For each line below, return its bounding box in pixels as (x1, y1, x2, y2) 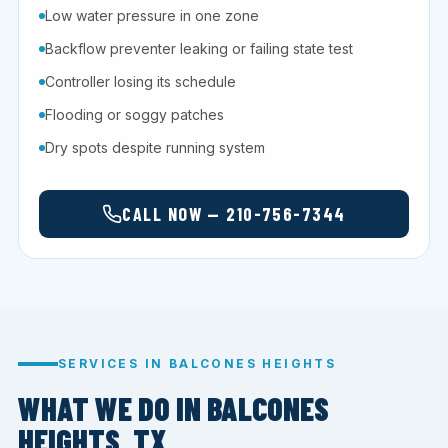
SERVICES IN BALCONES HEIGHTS (58, 356, 337, 372)
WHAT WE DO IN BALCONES (18, 390, 329, 428)
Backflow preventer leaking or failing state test (45, 40, 353, 58)
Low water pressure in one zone (45, 7, 259, 25)
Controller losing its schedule (45, 73, 236, 91)
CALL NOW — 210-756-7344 (122, 203, 346, 226)
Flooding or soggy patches (45, 106, 224, 124)
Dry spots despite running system (45, 139, 265, 157)
